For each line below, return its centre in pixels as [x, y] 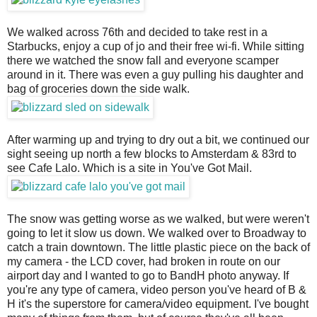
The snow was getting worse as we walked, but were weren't [158, 219]
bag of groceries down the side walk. [98, 89]
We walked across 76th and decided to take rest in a [137, 33]
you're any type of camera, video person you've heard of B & [157, 290]
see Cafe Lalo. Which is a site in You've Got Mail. [129, 168]
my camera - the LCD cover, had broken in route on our [144, 262]
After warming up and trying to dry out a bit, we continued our [158, 140]
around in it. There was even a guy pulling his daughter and [155, 75]
